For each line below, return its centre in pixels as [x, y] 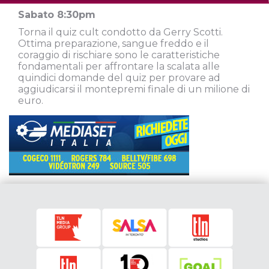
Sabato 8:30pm [57, 14]
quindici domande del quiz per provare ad [119, 77]
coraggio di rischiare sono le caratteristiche [119, 55]
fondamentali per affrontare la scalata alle [119, 66]
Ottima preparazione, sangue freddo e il [113, 43]
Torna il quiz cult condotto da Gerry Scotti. [120, 32]
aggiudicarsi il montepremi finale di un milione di [134, 89]
